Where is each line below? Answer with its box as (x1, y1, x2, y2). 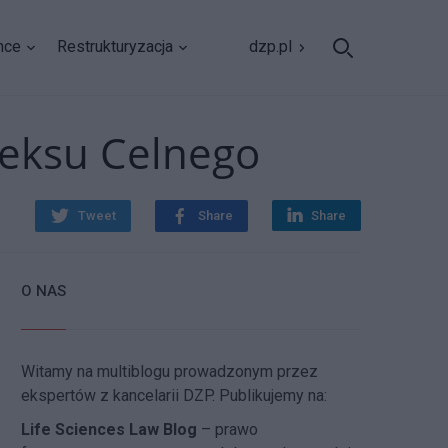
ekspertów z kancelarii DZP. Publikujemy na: (21, 386, 328, 405)
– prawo (197, 420, 259, 439)
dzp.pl (249, 37, 292, 56)
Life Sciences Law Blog (21, 420, 198, 439)
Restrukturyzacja (57, 37, 173, 56)
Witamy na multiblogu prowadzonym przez (21, 362, 319, 381)
